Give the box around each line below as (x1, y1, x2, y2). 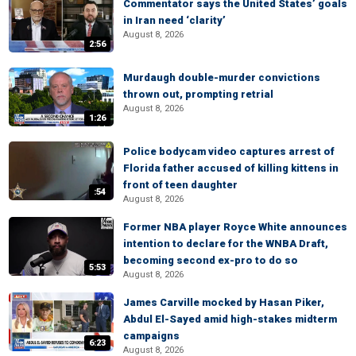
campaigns (123, 330, 180, 342)
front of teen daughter (123, 179, 238, 191)
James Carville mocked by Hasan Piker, (123, 296, 324, 308)
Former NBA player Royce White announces (123, 221, 347, 233)
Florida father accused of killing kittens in (123, 162, 339, 174)
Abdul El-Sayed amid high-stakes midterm (123, 313, 337, 325)
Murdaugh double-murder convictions (123, 72, 320, 83)
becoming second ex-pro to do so (123, 254, 298, 266)
